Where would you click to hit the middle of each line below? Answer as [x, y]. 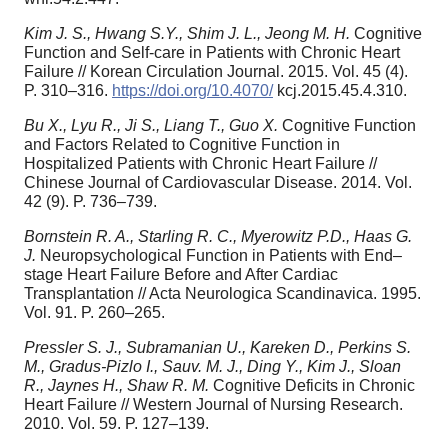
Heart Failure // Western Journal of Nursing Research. [213, 404]
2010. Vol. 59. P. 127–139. [116, 423]
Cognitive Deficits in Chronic [314, 385]
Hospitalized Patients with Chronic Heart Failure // [200, 163]
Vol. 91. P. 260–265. [94, 312]
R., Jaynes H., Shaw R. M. [118, 385]
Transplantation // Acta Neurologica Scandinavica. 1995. [222, 293]
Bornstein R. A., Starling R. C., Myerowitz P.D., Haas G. [218, 236]
